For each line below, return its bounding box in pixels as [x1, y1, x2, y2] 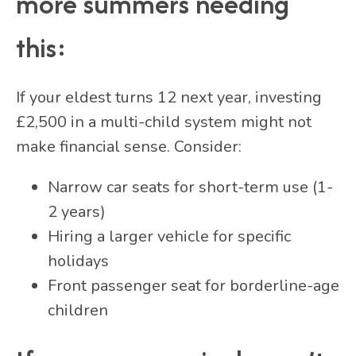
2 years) [48, 200, 106, 222]
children [48, 299, 108, 321]
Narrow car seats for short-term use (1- [48, 176, 333, 198]
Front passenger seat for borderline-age [48, 274, 339, 296]
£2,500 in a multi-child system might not [16, 110, 311, 133]
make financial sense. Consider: [16, 135, 242, 157]
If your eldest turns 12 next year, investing [16, 86, 322, 108]
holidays [48, 250, 109, 272]
